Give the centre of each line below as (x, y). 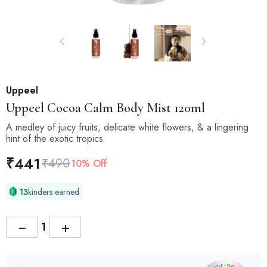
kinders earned (54, 192)
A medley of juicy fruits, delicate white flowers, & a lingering (127, 127)
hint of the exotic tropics (55, 139)
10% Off (89, 163)
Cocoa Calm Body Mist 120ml (125, 108)
